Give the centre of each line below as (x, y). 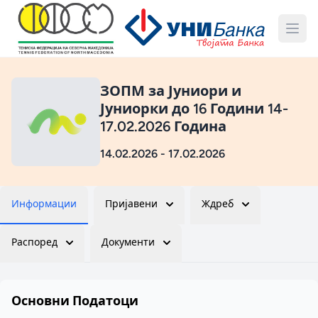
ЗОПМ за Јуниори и (171, 91)
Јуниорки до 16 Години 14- (194, 109)
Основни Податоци (75, 301)
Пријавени (131, 204)
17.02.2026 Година (163, 126)
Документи (128, 242)
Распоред (34, 242)
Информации (44, 204)
